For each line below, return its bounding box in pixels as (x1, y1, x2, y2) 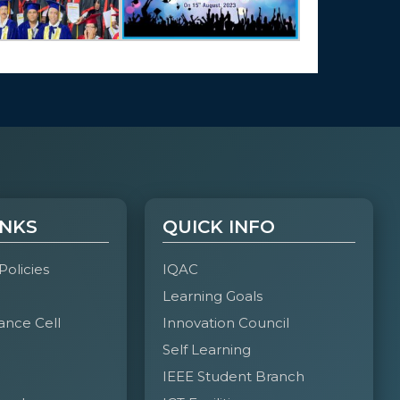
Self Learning (162, 341, 251, 359)
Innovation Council (162, 314, 289, 332)
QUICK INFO (162, 216, 275, 238)
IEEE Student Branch (162, 368, 304, 386)
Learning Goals (162, 287, 262, 305)
